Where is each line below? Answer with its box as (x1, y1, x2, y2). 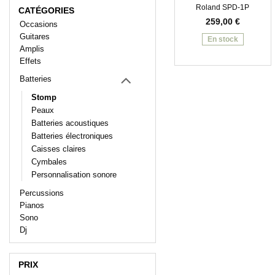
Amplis (20, 44, 44, 53)
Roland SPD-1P (196, 2, 250, 12)
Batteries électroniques (31, 131, 113, 141)
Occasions (20, 19, 58, 29)
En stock (207, 34, 238, 44)
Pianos (20, 201, 44, 211)
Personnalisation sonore (31, 170, 117, 180)
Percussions (20, 188, 64, 198)
